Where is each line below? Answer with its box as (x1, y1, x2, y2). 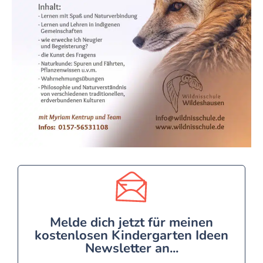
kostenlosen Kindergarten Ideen (35, 226, 228, 244)
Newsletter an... (85, 239, 178, 257)
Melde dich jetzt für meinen (50, 213, 213, 231)
